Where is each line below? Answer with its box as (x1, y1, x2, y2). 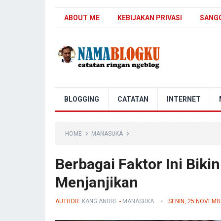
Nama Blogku (55, 86, 100, 95)
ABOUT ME (64, 14, 100, 22)
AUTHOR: (55, 198, 82, 205)
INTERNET (167, 95, 201, 103)
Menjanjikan (55, 174, 138, 191)
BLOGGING (64, 95, 99, 103)
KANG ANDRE (82, 198, 118, 205)
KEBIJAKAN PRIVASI (117, 14, 182, 22)
